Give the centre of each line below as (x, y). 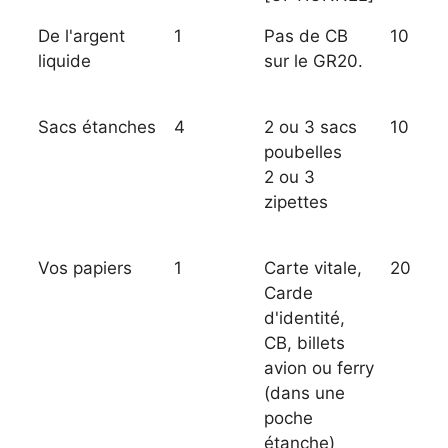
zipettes (296, 202)
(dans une (304, 393)
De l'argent (81, 36)
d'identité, (304, 318)
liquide (64, 61)
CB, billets (304, 343)
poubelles (303, 152)
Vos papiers (85, 268)
